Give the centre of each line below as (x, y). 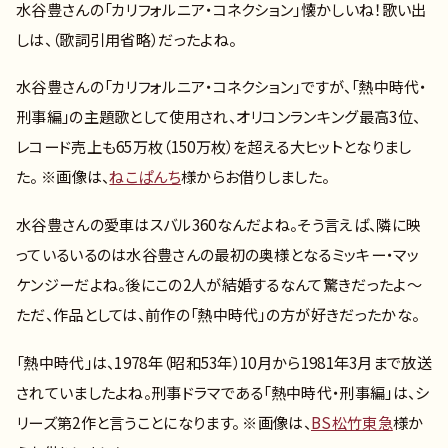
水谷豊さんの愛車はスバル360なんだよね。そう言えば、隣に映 (219, 223)
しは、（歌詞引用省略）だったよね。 (126, 38)
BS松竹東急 (352, 421)
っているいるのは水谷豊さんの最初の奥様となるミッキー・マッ (217, 253)
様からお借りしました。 (255, 176)
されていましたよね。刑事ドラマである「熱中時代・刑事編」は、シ (223, 391)
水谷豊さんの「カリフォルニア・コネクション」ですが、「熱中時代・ (221, 86)
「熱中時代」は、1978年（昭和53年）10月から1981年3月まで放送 (224, 361)
